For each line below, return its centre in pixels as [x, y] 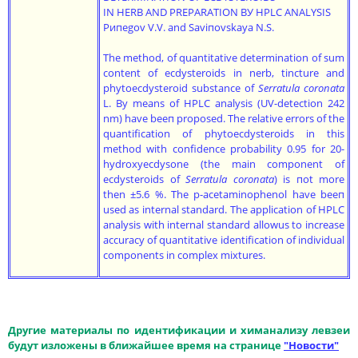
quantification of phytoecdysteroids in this [224, 133]
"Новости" [311, 345]
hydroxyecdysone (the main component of [224, 164]
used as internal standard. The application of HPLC [224, 209]
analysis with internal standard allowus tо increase [224, 225]
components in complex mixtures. [184, 255]
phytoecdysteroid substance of [181, 88]
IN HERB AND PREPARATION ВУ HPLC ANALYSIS [217, 12]
